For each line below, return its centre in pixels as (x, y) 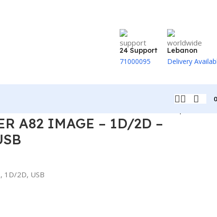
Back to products (181, 109)
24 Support (139, 50)
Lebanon (182, 50)
